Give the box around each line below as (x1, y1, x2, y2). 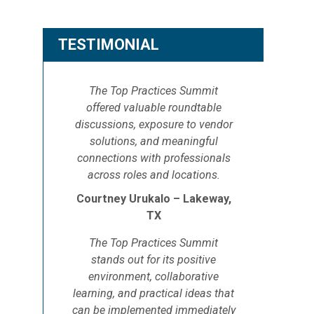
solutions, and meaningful (89, 135, 218, 148)
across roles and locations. (87, 168, 220, 182)
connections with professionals (76, 151, 231, 165)
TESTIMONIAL (58, 36, 159, 53)
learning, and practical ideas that (73, 287, 234, 300)
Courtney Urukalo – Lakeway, (76, 192, 231, 205)
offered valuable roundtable (86, 101, 221, 114)
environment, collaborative (88, 270, 219, 283)
